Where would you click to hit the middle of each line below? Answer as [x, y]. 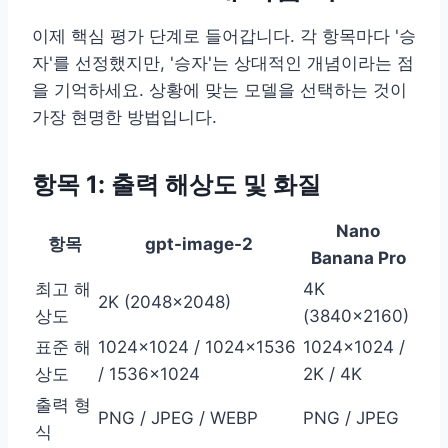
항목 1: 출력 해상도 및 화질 [176, 184]
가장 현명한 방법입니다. [124, 116]
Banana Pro [358, 257]
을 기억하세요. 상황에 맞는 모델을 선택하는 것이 [219, 89]
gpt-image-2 [198, 243]
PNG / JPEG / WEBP [178, 417]
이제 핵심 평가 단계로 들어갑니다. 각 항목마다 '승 [224, 35]
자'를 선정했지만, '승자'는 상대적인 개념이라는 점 [223, 62]
